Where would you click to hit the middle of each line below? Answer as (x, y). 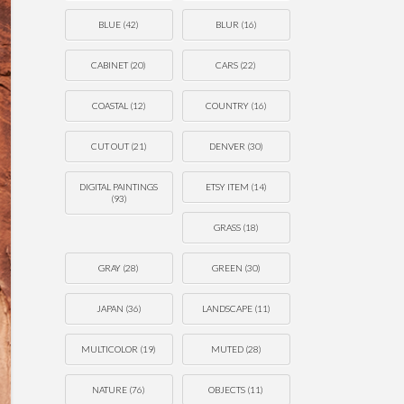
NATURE (110, 390)
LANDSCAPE (227, 309)
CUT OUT (110, 147)
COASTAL (110, 106)
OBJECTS (227, 390)
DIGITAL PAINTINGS (119, 187)
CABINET (110, 65)
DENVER (227, 147)
